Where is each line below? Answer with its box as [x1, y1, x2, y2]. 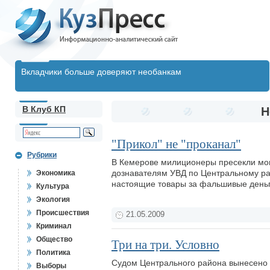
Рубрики [27, 151, 57, 159]
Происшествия [36, 209, 89, 217]
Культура [36, 182, 69, 190]
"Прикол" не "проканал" [111, 137, 241, 151]
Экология [36, 195, 70, 204]
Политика [36, 248, 71, 257]
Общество [36, 235, 72, 243]
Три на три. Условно [111, 237, 219, 252]
